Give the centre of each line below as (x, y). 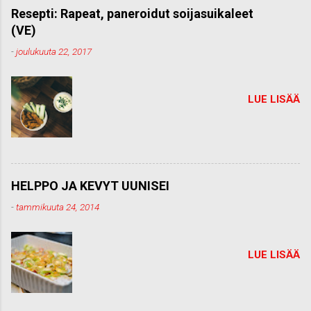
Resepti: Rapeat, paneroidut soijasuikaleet (132, 13)
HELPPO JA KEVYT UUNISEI (90, 185)
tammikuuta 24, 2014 (58, 207)
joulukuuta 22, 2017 (54, 51)
